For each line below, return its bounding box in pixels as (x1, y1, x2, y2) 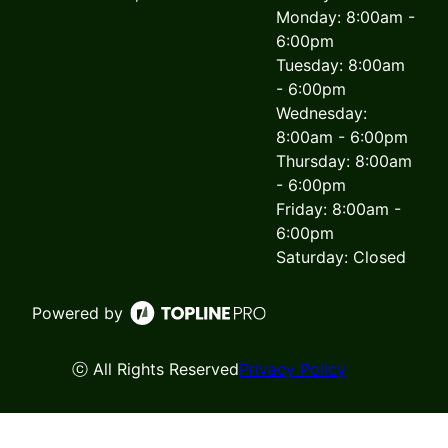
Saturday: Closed (276, 247, 406, 268)
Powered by (32, 303, 123, 324)
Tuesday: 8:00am (276, 55, 405, 76)
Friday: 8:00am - (276, 199, 401, 220)
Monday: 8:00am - (276, 7, 415, 28)
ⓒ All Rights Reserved (72, 359, 239, 380)
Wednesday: (276, 103, 367, 124)
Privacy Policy (239, 359, 346, 380)
